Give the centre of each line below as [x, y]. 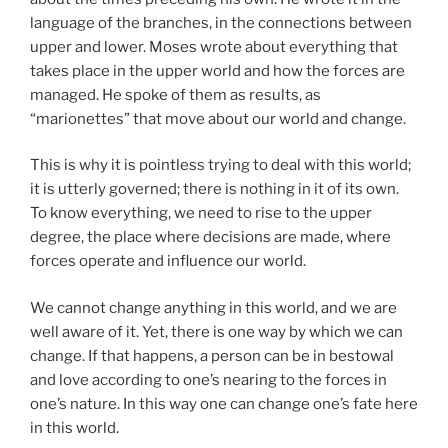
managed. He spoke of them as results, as [175, 94]
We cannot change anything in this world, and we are [213, 307]
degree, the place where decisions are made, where [210, 237]
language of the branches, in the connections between [221, 22]
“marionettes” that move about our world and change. [218, 118]
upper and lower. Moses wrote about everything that [214, 46]
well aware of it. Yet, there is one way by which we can [216, 331]
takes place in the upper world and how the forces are [217, 70]
